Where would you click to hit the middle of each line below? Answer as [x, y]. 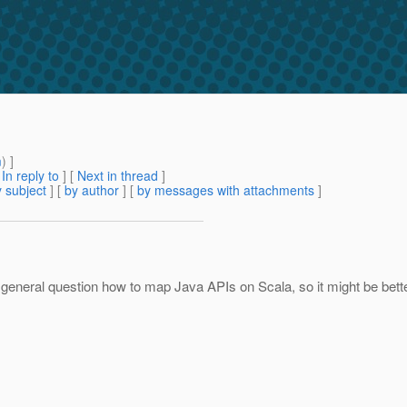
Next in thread [118, 176]
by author [92, 190]
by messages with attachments [226, 190]
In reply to [30, 176]
